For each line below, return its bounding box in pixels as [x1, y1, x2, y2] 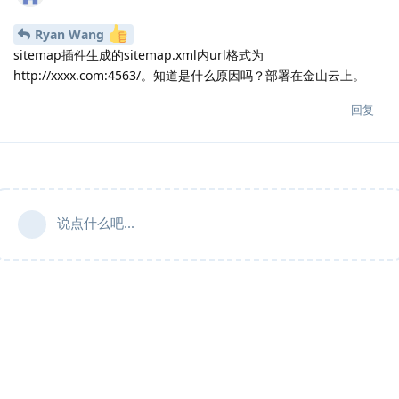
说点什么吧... [57, 214, 134, 232]
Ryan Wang [35, 26, 108, 44]
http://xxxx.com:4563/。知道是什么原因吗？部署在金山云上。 [13, 67, 365, 85]
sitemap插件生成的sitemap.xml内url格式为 [13, 46, 264, 64]
